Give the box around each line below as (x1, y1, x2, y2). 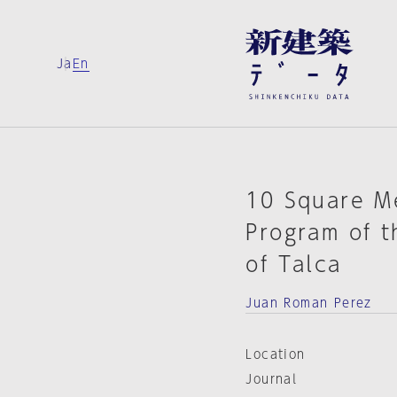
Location (245, 348, 306, 361)
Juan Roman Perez (245, 297, 372, 309)
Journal (245, 373, 298, 385)
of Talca (245, 253, 342, 275)
